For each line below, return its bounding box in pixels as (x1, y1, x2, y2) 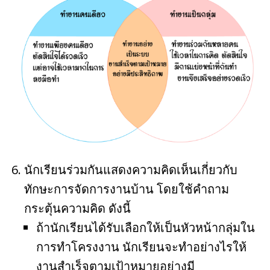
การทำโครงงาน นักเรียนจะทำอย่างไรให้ (36, 239, 246, 256)
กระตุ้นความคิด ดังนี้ (24, 200, 131, 217)
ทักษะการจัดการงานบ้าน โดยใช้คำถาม (24, 181, 229, 198)
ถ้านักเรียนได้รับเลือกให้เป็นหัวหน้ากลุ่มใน (36, 219, 255, 236)
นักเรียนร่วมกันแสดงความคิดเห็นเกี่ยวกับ (24, 162, 237, 178)
